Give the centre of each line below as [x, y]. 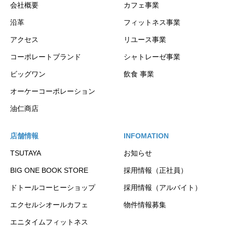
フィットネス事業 [152, 23]
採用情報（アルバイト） [163, 188]
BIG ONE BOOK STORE [49, 171]
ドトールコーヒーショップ [53, 188]
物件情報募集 [145, 205]
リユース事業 [145, 40]
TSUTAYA [26, 153]
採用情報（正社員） [156, 171]
